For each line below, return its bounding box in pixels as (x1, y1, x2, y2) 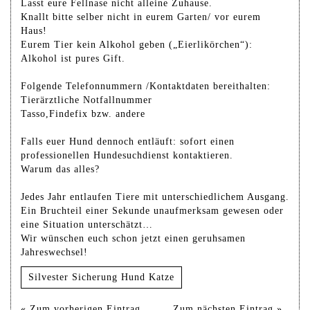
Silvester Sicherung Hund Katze (28, 271, 174, 282)
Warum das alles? (21, 163, 100, 174)
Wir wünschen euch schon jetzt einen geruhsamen (21, 232, 246, 244)
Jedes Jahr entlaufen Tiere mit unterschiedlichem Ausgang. (21, 191, 289, 202)
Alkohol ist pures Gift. (21, 53, 125, 64)
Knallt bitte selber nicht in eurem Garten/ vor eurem (21, 11, 261, 22)
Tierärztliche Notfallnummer (21, 94, 152, 105)
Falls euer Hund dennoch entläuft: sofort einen (21, 136, 235, 147)
